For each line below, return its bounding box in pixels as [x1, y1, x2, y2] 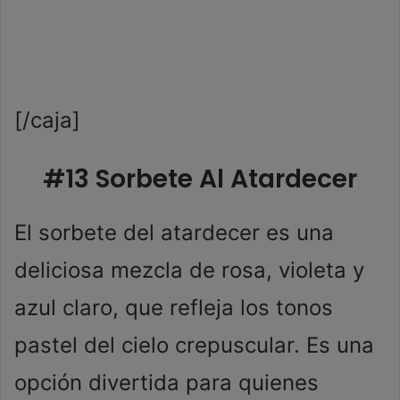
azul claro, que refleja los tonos [14, 295, 333, 321]
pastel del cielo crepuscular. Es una [14, 332, 374, 359]
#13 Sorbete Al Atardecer [43, 162, 357, 197]
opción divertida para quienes [14, 370, 319, 396]
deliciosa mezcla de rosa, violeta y [14, 257, 364, 284]
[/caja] [14, 107, 80, 134]
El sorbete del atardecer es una [14, 220, 334, 246]
